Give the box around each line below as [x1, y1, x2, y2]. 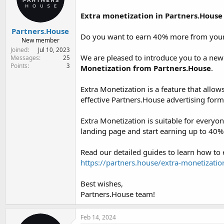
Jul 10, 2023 [38, 46, 70, 53]
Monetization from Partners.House [80, 62, 211, 73]
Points [10, 61, 27, 70]
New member [21, 36, 59, 44]
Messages [10, 53, 39, 62]
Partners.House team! [80, 188, 155, 199]
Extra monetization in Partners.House [80, 10, 222, 20]
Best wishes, [80, 178, 123, 188]
